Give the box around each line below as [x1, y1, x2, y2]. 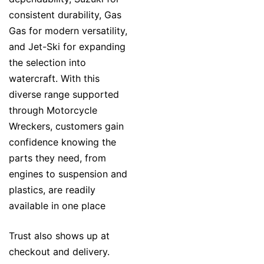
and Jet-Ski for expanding [9, 41, 126, 53]
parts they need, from [9, 152, 106, 164]
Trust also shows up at [9, 230, 110, 242]
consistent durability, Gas [9, 9, 121, 21]
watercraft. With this [9, 72, 100, 85]
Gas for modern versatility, [9, 25, 127, 37]
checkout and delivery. [9, 246, 110, 258]
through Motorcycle [9, 104, 97, 117]
